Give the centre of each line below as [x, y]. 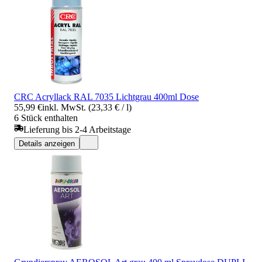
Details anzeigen [47, 143]
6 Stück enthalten [46, 118]
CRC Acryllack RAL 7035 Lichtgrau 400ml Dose [106, 96]
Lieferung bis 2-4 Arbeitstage [77, 129]
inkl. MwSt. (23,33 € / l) [87, 107]
